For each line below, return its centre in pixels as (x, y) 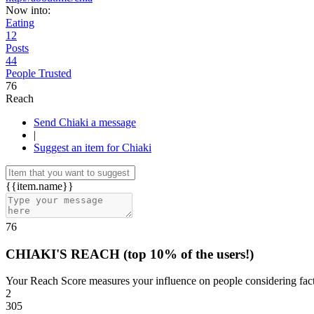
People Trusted (39, 73)
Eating (20, 23)
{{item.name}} (40, 186)
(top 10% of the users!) (189, 254)
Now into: (28, 10)
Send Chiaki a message (114, 122)
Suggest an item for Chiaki (93, 148)
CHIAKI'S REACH (64, 254)
